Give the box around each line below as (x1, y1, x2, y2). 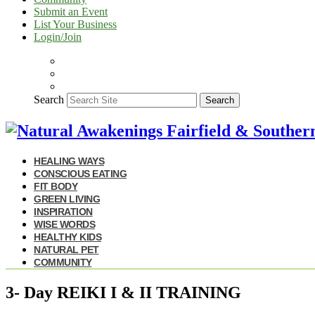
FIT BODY (34, 180, 77, 192)
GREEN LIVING (34, 193, 100, 205)
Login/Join (34, 31, 82, 43)
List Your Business (34, 18, 117, 30)
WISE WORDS (34, 218, 95, 230)
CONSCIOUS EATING (34, 167, 127, 179)
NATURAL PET (34, 243, 99, 255)
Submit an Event (34, 6, 108, 18)
